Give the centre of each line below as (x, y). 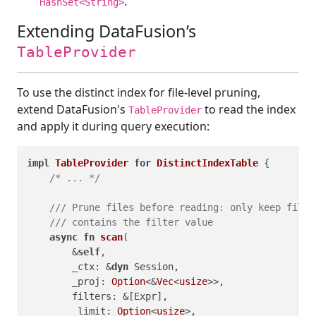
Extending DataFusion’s (107, 31)
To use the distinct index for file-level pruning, (139, 92)
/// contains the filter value (131, 222)
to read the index (249, 109)
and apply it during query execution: (113, 126)
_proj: (69, 281)
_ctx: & (69, 266)
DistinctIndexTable (207, 163)
